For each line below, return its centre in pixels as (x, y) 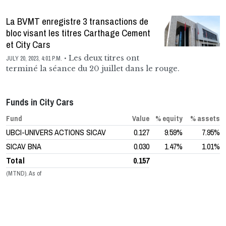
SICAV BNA (24, 146)
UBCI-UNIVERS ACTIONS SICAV (56, 132)
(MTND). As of (24, 174)
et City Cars (28, 44)
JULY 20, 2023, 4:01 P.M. (34, 58)
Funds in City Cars (40, 102)
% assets (205, 118)
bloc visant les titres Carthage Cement (78, 33)
